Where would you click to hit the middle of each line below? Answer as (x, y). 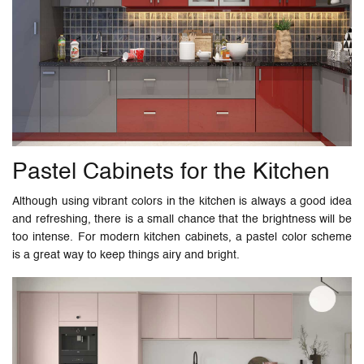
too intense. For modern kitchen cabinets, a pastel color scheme (182, 238)
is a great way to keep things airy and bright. (126, 256)
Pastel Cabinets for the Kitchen (174, 173)
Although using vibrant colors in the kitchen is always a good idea (182, 202)
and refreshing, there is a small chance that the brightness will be (182, 220)
